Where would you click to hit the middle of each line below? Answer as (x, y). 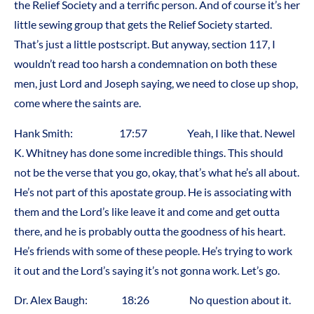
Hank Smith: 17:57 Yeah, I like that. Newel (155, 132)
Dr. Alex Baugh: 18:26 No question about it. (152, 299)
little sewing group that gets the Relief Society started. (143, 25)
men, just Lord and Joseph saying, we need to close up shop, (156, 83)
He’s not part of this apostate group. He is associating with (153, 191)
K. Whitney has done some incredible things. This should (149, 152)
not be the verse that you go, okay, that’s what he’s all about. (157, 172)
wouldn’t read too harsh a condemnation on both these (145, 64)
